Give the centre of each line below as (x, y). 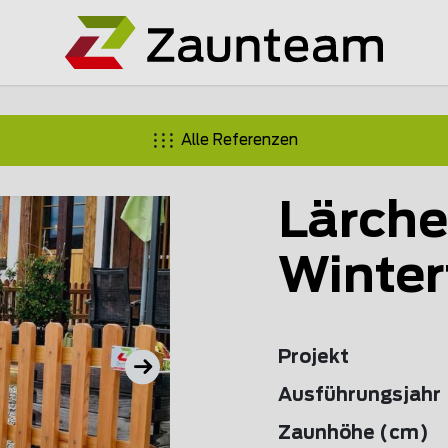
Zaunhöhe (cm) (353, 434)
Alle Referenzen (239, 140)
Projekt (313, 358)
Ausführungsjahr (359, 396)
